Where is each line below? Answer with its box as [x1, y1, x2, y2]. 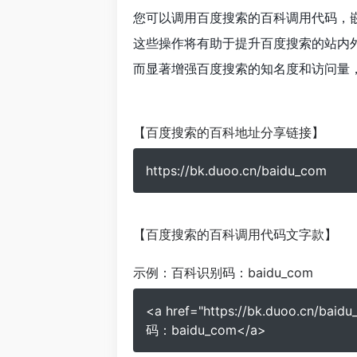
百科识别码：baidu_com [171, 265, 313, 280]
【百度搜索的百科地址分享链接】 [133, 124, 324, 140]
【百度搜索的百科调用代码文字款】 [133, 226, 337, 242]
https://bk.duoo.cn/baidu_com [146, 163, 327, 178]
